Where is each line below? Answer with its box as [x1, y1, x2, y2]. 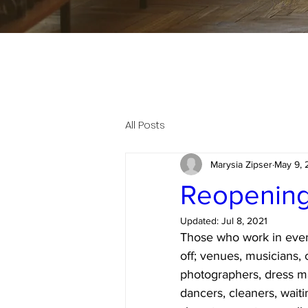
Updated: [180, 215, 221, 226]
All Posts [125, 118, 165, 132]
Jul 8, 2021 [221, 215, 267, 226]
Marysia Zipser [210, 158, 272, 170]
